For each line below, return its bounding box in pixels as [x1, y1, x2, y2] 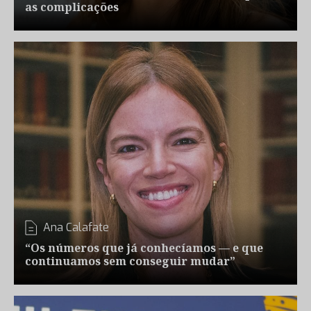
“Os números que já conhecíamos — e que [25, 240, 263, 255]
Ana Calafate [43, 220, 109, 235]
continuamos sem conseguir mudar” [25, 253, 235, 269]
